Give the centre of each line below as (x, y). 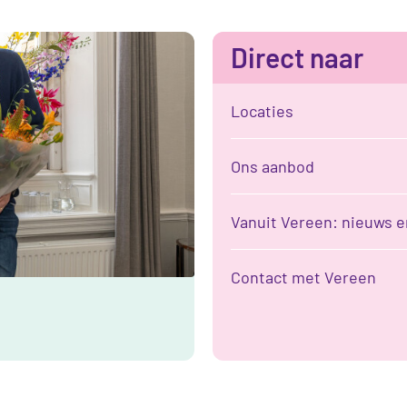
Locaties (262, 110)
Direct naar (297, 57)
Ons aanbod (273, 166)
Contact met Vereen (303, 277)
